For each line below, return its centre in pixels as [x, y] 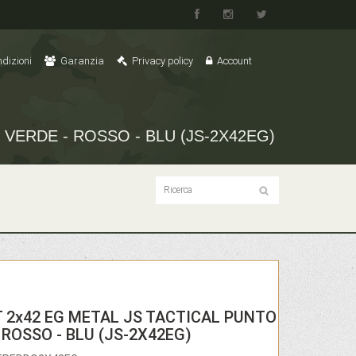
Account [233, 61]
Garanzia [81, 61]
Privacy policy [161, 61]
